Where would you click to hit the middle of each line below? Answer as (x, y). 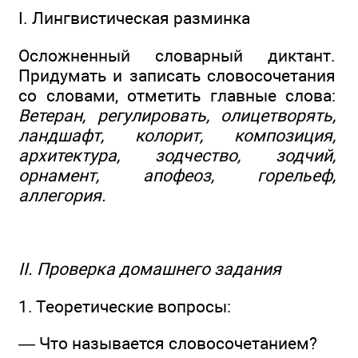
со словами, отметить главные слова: (177, 95)
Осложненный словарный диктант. (177, 55)
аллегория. (62, 195)
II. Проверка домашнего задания (150, 269)
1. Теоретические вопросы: (125, 306)
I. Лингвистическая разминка (134, 18)
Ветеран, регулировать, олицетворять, (177, 115)
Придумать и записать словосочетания (177, 75)
